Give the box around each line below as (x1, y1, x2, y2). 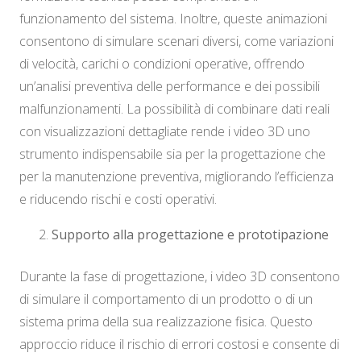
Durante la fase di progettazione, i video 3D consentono (19, 268, 340, 286)
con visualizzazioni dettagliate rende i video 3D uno (19, 122, 310, 141)
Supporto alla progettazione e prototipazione (52, 226, 329, 244)
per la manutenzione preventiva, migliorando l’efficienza (19, 168, 334, 186)
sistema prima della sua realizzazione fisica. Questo (19, 313, 313, 331)
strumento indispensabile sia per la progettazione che (19, 145, 326, 164)
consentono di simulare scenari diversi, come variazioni (19, 32, 334, 51)
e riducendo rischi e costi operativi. (19, 190, 217, 209)
